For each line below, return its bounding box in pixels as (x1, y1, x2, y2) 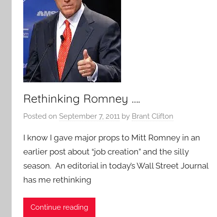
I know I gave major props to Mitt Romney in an (23, 133, 200, 143)
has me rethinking (23, 175, 92, 185)
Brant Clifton (132, 112, 173, 121)
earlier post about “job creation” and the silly (23, 147, 189, 157)
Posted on (23, 112, 59, 121)
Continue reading (31, 203, 88, 212)
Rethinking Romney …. (23, 91, 140, 106)
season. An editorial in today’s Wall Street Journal (23, 161, 208, 171)
